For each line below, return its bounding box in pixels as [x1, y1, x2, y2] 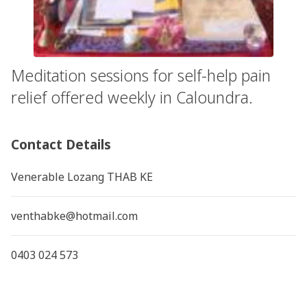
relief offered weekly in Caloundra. [11, 86, 253, 108]
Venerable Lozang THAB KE [10, 169, 153, 184]
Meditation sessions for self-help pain [11, 64, 271, 86]
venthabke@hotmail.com [10, 208, 138, 223]
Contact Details [11, 134, 111, 153]
